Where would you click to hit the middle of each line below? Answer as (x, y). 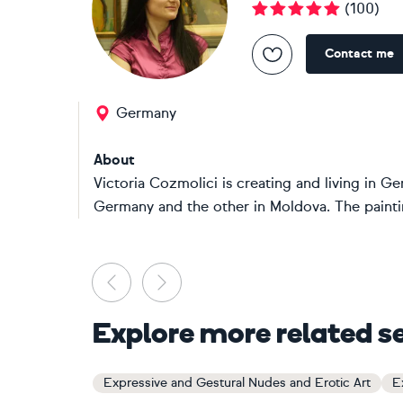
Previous (159, 272)
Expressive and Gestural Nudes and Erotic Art (237, 383)
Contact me (359, 54)
